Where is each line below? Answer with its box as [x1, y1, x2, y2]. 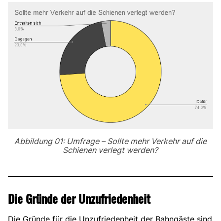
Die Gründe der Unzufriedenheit [8, 189, 150, 208]
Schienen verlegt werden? [63, 145, 158, 155]
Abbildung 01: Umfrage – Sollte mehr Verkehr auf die [14, 136, 207, 147]
